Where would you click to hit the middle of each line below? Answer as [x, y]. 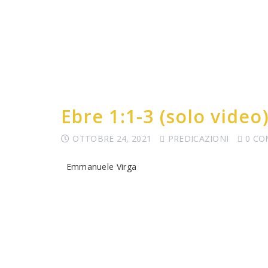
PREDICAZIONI [198, 138]
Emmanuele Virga [99, 167]
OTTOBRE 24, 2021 [112, 138]
